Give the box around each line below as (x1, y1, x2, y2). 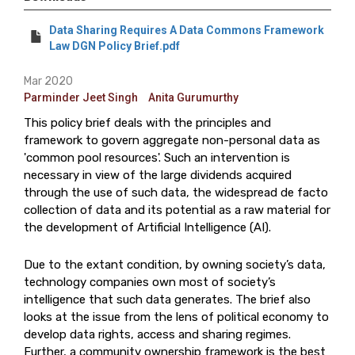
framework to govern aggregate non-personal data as (24, 133, 320, 147)
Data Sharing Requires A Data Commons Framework (49, 24, 324, 36)
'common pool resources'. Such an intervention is (24, 151, 290, 165)
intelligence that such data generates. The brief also (24, 292, 311, 307)
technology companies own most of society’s (24, 275, 276, 289)
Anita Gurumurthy (148, 91, 239, 104)
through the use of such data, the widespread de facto (24, 185, 328, 200)
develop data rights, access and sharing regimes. (24, 327, 291, 342)
